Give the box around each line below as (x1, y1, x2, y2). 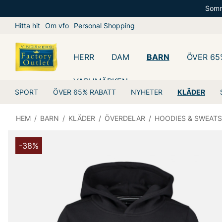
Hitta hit (15, 21, 40, 30)
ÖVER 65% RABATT (53, 88, 116, 96)
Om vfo (45, 21, 69, 30)
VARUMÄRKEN (73, 76, 128, 86)
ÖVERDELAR (105, 114, 145, 122)
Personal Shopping (74, 21, 135, 30)
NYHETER (131, 88, 163, 96)
